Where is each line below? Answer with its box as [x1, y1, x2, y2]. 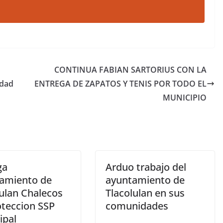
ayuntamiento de [106, 173, 185, 187]
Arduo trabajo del [106, 160, 186, 174]
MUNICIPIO [163, 92, 207, 103]
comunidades [106, 199, 168, 213]
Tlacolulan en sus [106, 186, 185, 200]
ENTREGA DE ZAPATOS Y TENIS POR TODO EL [34, 78, 207, 89]
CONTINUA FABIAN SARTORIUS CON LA [54, 64, 207, 75]
